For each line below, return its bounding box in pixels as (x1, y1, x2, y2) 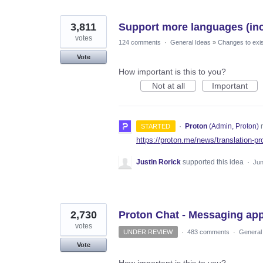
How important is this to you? (119, 66, 226, 76)
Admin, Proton (211, 122, 257, 130)
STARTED (141, 122, 171, 130)
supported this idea (183, 158, 245, 167)
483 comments (187, 228, 230, 236)
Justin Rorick (136, 158, 181, 167)
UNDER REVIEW (123, 228, 173, 236)
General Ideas (170, 38, 211, 46)
